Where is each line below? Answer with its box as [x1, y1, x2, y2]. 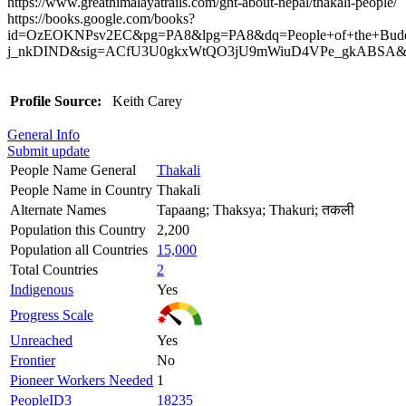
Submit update [7, 142, 90, 159]
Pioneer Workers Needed [10, 372, 153, 388]
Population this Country [10, 221, 146, 237]
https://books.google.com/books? [7, 10, 195, 26]
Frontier [10, 352, 55, 368]
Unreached [10, 332, 72, 348]
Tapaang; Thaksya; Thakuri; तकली [157, 201, 354, 217]
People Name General [10, 161, 136, 178]
